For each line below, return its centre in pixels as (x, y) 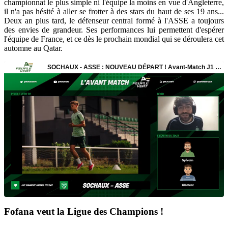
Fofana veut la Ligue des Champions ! (84, 212)
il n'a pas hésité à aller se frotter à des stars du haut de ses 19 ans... (114, 11)
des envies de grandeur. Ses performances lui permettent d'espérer (114, 30)
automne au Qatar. (33, 48)
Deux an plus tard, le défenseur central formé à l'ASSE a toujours (114, 20)
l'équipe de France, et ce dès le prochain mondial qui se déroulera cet (114, 39)
